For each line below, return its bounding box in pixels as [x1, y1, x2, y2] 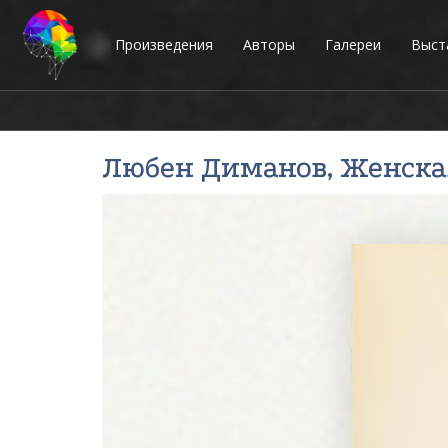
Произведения [115, 35, 213, 54]
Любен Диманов [102, 151, 327, 184]
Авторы [243, 35, 295, 54]
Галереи [325, 35, 381, 54]
